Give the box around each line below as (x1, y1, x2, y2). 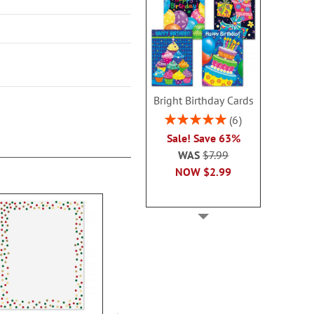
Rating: (164, 111, 195, 124)
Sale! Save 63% (166, 130, 240, 145)
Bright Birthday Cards (153, 93, 254, 107)
